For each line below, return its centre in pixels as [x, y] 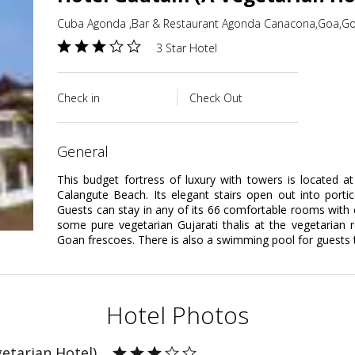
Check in [78, 98]
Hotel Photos [177, 315]
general [88, 152]
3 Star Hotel [187, 48]
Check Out [216, 98]
